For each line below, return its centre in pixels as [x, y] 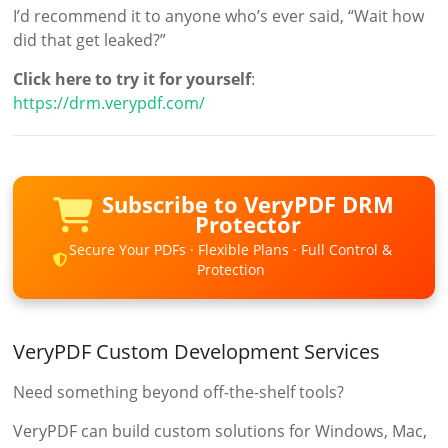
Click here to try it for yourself [132, 78]
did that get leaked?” [90, 39]
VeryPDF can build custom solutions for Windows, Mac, [220, 430]
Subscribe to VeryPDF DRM [247, 204]
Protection [230, 269]
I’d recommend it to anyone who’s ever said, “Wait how [219, 15]
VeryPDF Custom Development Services [197, 351]
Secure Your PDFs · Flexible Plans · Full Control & [231, 249]
